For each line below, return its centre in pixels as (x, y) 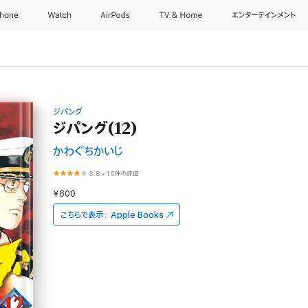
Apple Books (137, 215)
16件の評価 (123, 174)
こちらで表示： (85, 215)
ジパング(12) (95, 128)
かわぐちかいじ (88, 152)
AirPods (116, 15)
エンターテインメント (263, 15)
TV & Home (181, 15)
